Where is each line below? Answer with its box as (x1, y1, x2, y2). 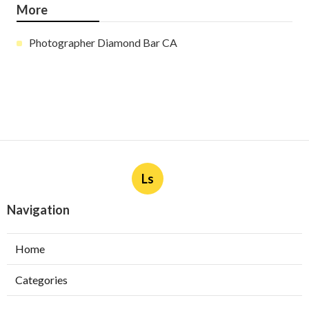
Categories (15, 273, 68, 287)
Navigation (7, 202, 70, 218)
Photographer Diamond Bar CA (29, 36, 177, 50)
